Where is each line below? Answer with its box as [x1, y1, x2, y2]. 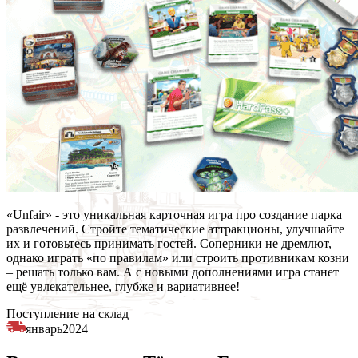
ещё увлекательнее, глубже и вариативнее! [6, 280, 240, 294]
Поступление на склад [6, 307, 129, 321]
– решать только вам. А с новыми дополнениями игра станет [6, 265, 339, 280]
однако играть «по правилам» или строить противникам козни [6, 251, 349, 265]
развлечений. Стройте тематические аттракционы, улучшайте [6, 222, 344, 237]
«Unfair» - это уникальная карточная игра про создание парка [6, 208, 342, 222]
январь [26, 322, 62, 336]
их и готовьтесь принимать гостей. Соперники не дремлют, [6, 237, 332, 251]
